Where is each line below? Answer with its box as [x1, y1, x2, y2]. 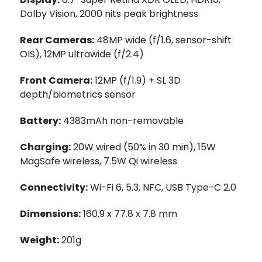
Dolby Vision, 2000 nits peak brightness [20, 6, 198, 20]
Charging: [20, 140, 71, 154]
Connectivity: [20, 180, 88, 194]
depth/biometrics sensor [20, 87, 136, 101]
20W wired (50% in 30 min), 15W [71, 140, 216, 154]
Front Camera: [20, 73, 92, 87]
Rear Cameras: [20, 33, 94, 47]
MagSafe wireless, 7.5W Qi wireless [20, 154, 177, 168]
